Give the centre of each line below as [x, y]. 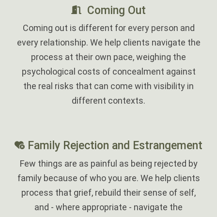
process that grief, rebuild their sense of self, [108, 192]
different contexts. [108, 101]
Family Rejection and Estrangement [115, 146]
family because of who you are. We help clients [108, 178]
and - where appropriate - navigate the [108, 207]
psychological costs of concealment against [108, 72]
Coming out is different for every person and [108, 28]
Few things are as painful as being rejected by [108, 163]
